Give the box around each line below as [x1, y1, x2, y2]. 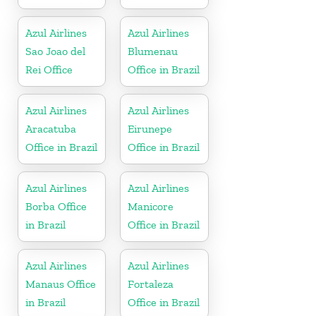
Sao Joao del [25, 44, 85, 58]
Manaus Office [25, 276, 96, 291]
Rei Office [25, 62, 73, 76]
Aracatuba [25, 121, 76, 135]
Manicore [128, 199, 174, 213]
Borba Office [25, 199, 87, 213]
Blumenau [128, 44, 178, 58]
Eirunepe [128, 121, 173, 135]
